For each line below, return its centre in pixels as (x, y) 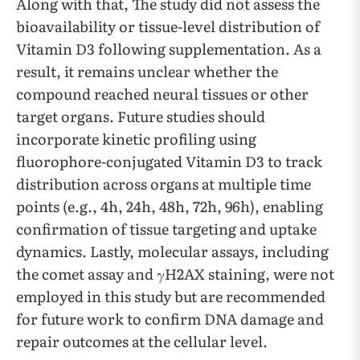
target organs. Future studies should (141, 117)
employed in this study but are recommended (171, 297)
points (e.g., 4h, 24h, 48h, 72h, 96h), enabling (170, 207)
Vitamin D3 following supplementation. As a (169, 49)
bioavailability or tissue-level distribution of (168, 27)
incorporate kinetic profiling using (136, 139)
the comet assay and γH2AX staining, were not (175, 274)
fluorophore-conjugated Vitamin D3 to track (169, 162)
